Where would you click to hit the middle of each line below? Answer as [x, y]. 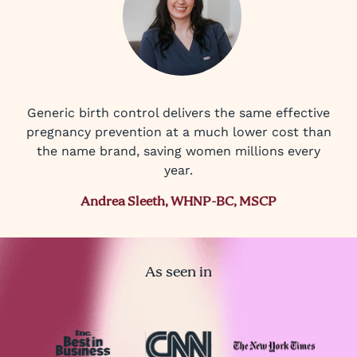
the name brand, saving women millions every [178, 151]
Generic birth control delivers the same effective [178, 113]
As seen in [178, 273]
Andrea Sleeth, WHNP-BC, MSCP [178, 202]
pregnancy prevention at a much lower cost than [178, 132]
